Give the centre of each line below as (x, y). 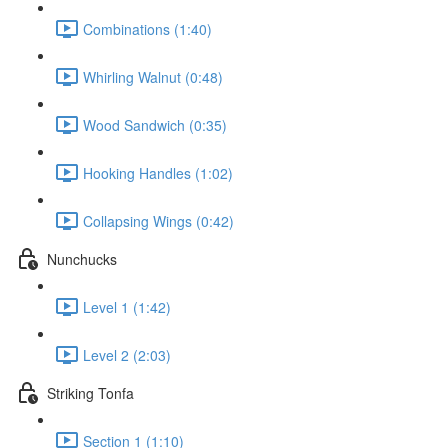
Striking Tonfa (90, 392)
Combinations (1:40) (147, 28)
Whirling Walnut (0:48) (153, 76)
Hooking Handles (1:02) (158, 172)
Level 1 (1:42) (127, 306)
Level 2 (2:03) (127, 354)
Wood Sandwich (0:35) (155, 124)
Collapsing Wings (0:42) (158, 220)
